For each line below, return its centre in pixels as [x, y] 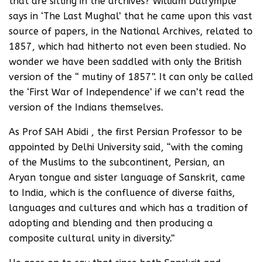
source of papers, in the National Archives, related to [131, 31]
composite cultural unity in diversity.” [92, 238]
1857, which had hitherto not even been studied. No [127, 46]
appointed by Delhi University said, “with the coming [126, 147]
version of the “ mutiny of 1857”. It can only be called [131, 77]
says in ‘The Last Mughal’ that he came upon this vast [130, 16]
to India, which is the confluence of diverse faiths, [122, 193]
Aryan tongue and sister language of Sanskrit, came [127, 177]
